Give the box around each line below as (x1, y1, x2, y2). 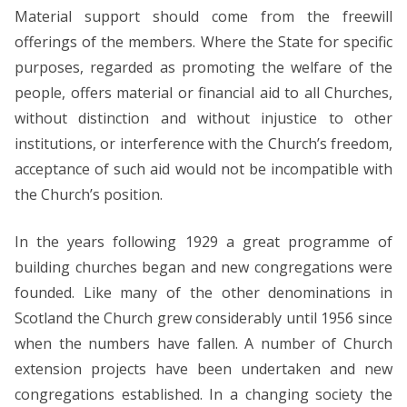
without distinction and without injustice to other (15, 107, 392, 128)
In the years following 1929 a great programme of (15, 231, 392, 252)
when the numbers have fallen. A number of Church (15, 333, 392, 353)
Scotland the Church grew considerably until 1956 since (15, 307, 392, 328)
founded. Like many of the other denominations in (15, 282, 392, 303)
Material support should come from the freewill (15, 5, 392, 26)
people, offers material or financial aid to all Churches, (15, 82, 392, 103)
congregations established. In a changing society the (15, 383, 392, 404)
